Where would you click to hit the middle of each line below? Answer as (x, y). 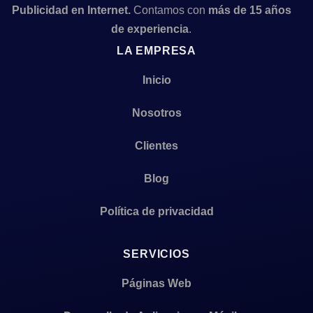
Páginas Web (156, 284)
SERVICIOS (156, 254)
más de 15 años (249, 10)
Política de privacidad (156, 212)
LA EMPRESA (156, 51)
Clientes (156, 146)
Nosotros (156, 113)
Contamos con (170, 10)
